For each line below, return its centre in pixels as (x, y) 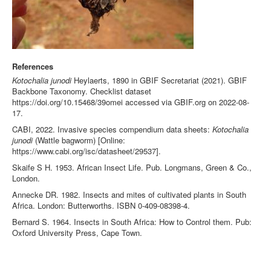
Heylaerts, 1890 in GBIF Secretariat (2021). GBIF (159, 80)
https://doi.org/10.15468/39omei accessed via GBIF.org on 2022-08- (131, 102)
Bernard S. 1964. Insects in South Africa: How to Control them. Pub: (132, 222)
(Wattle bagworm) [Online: (79, 140)
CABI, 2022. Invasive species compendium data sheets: (112, 129)
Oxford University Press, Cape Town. (77, 233)
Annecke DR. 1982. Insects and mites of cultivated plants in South (129, 194)
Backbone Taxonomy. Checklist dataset (82, 91)
